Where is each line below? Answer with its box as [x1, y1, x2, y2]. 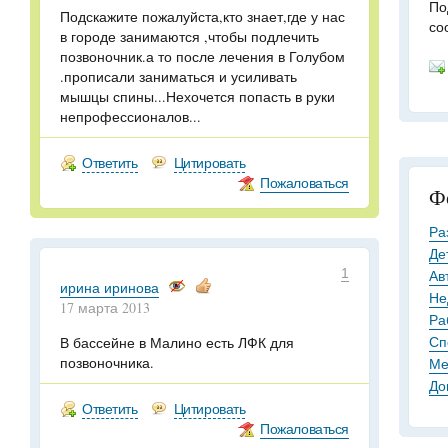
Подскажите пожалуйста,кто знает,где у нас [60, 7, 345, 26]
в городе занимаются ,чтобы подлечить [60, 27, 319, 46]
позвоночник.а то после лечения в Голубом [60, 47, 345, 66]
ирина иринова [60, 278, 159, 297]
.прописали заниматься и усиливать [60, 67, 297, 86]
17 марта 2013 [60, 298, 150, 317]
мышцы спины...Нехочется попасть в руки [60, 87, 335, 106]
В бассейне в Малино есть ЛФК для [60, 333, 294, 352]
